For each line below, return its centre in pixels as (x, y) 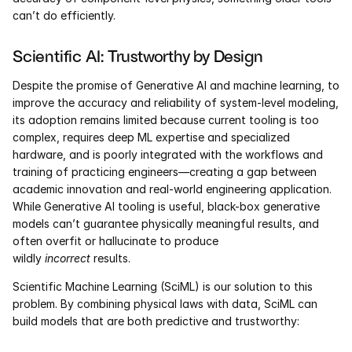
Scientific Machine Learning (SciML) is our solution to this (163, 287)
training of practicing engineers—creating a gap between (165, 172)
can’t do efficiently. (64, 16)
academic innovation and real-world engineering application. (172, 189)
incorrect (68, 258)
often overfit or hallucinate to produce (115, 241)
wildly (29, 258)
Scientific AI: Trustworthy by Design (140, 56)
